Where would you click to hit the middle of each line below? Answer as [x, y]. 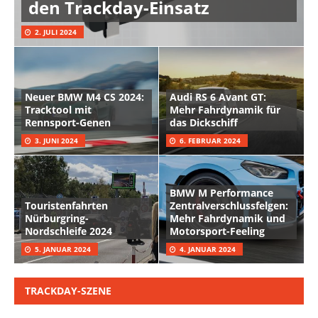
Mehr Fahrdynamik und [227, 219]
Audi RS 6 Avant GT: [218, 97]
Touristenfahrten [66, 206]
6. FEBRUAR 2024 [210, 141]
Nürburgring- [57, 219]
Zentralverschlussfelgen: [229, 206]
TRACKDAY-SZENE [68, 291]
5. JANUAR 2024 [63, 250]
